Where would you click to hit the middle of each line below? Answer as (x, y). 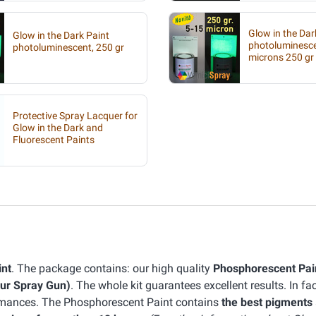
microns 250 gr (281, 57)
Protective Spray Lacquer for (75, 116)
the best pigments (267, 302)
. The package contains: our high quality (112, 268)
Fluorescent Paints (54, 140)
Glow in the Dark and (58, 128)
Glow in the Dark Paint (61, 36)
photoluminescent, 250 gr (68, 48)
